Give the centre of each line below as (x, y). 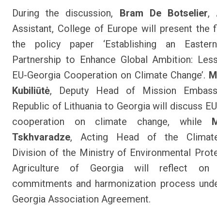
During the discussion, (66, 13)
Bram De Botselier (163, 13)
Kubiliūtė (31, 91)
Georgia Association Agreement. (81, 199)
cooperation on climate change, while (112, 122)
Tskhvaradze (41, 137)
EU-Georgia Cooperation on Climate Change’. (111, 75)
